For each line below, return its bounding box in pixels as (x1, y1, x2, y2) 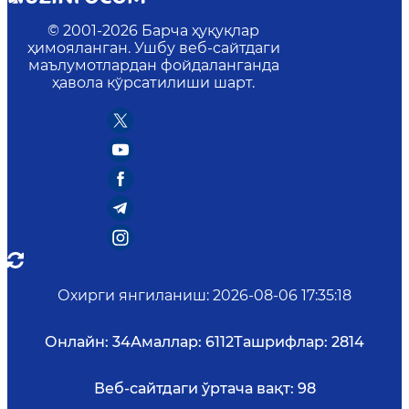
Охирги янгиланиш (58, 287, 206, 305)
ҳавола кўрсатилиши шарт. (52, 74, 255, 92)
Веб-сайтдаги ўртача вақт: (93, 380, 294, 398)
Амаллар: (131, 333, 202, 351)
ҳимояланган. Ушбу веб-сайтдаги (26, 39, 280, 58)
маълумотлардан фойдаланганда (27, 57, 279, 75)
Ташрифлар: (234, 333, 328, 351)
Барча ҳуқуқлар (142, 22, 259, 40)
